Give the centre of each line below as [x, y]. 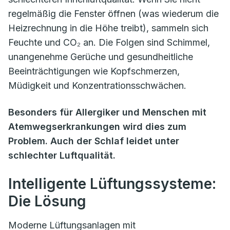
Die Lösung [47, 201]
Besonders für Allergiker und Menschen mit [107, 112]
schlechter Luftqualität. [62, 155]
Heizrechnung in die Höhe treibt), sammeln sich [108, 28]
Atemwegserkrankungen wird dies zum [97, 126]
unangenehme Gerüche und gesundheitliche [101, 56]
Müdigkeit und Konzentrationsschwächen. [97, 85]
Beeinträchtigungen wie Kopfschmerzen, [94, 71]
